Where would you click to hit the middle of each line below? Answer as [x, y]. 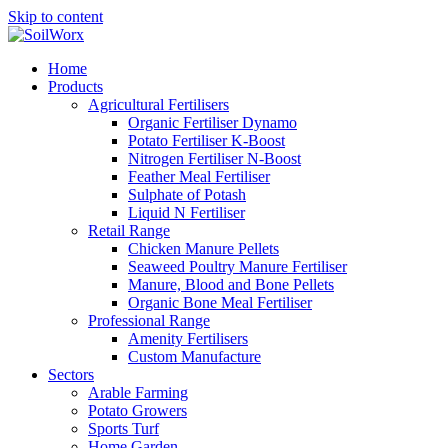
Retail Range [129, 230]
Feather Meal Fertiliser [199, 176]
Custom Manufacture [194, 356]
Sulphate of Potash [187, 194]
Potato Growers [137, 410]
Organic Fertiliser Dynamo [212, 122]
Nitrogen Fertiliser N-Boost [214, 158]
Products [75, 86]
